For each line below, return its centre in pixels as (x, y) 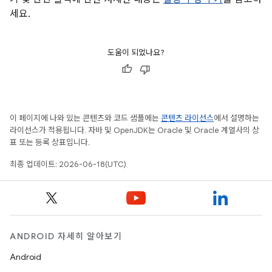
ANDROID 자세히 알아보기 (66, 236)
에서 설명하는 (236, 118)
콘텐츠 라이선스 (187, 118)
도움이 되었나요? (136, 53)
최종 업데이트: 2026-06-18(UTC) (68, 164)
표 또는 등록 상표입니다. (50, 142)
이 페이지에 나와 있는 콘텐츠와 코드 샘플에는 (85, 118)
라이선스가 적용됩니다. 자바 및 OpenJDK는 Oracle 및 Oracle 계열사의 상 (134, 130)
